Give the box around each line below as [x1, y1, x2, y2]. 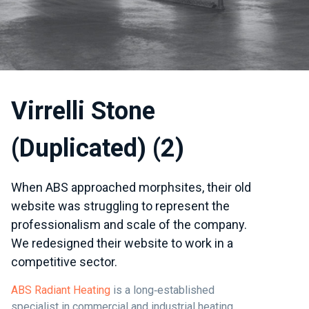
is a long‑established [110, 283, 215, 297]
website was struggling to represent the [11, 199, 230, 213]
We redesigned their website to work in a [11, 236, 233, 250]
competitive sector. [11, 255, 117, 269]
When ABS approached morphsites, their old [11, 180, 251, 195]
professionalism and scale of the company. [11, 217, 247, 232]
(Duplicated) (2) [11, 134, 184, 163]
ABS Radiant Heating [11, 283, 110, 297]
